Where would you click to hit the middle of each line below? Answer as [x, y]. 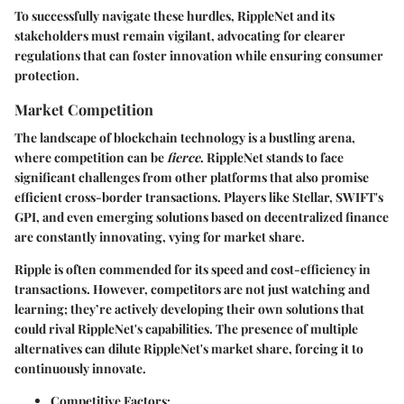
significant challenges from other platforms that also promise [192, 177]
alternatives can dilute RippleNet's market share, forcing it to [189, 348]
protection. [47, 75]
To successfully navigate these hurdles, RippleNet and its [174, 15]
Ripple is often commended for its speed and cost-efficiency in [193, 269]
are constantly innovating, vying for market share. [160, 236]
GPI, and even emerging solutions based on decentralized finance [202, 216]
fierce [184, 157]
